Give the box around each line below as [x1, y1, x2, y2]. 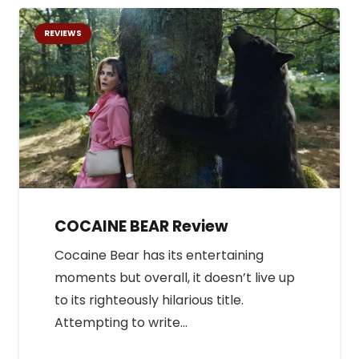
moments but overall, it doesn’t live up [54, 268, 295, 287]
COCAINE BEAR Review [54, 215, 228, 237]
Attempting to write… [54, 313, 188, 332]
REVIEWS [44, 26, 83, 39]
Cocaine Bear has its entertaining [54, 245, 264, 264]
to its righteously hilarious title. [54, 290, 244, 309]
